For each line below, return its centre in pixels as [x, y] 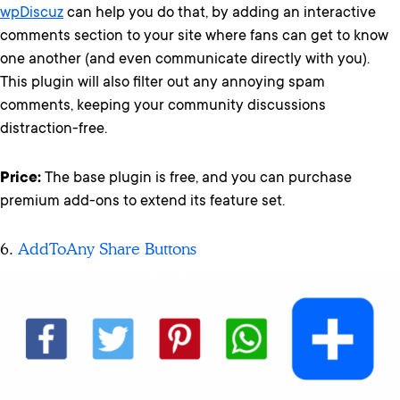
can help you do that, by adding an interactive [220, 13]
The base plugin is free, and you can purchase [196, 179]
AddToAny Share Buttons [107, 249]
